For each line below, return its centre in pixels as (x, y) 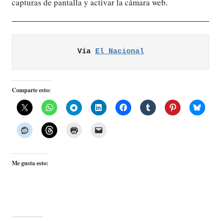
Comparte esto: (31, 90)
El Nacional (119, 52)
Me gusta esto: (30, 163)
